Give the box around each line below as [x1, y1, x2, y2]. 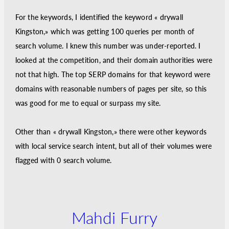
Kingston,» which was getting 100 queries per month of [15, 27, 195, 36]
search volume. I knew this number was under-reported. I [15, 41, 201, 50]
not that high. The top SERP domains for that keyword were [15, 70, 210, 79]
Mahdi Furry [72, 208, 157, 227]
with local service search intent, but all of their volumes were [15, 142, 212, 150]
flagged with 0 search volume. [15, 156, 112, 165]
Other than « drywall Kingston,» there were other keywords [15, 127, 207, 136]
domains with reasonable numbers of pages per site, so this [15, 84, 207, 93]
